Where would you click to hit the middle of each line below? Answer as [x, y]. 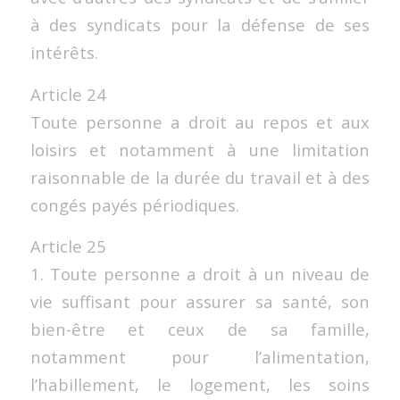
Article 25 [68, 246]
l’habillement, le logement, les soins [200, 385]
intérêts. [64, 53]
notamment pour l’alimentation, [200, 357]
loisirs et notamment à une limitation [200, 149]
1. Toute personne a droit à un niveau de [200, 274]
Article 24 [68, 94]
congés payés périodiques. [134, 204]
